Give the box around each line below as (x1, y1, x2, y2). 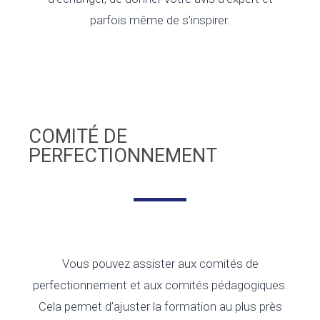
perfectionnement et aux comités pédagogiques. (32, 278, 288, 293)
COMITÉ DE (29, 125, 127, 149)
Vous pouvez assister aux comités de (61, 256, 259, 271)
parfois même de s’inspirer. (90, 13, 230, 28)
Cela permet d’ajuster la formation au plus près (38, 299, 282, 314)
